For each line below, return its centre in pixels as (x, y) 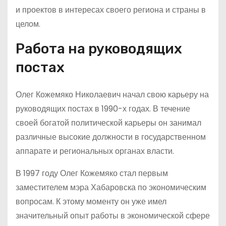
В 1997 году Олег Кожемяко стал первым (92, 173)
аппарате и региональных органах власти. (95, 151)
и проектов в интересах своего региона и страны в (111, 10)
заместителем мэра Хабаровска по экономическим (111, 187)
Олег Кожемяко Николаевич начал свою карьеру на (112, 95)
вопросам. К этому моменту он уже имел (91, 202)
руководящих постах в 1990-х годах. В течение (103, 109)
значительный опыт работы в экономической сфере (113, 216)
